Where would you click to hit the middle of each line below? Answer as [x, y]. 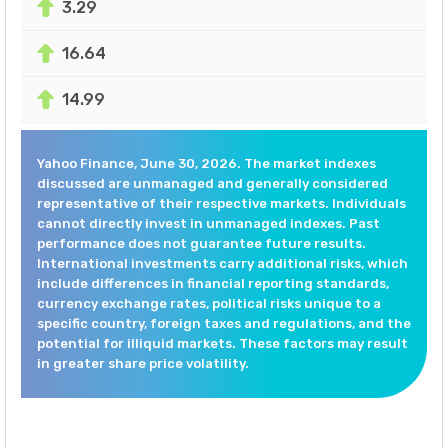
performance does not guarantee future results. [201, 243]
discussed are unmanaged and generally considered [212, 183]
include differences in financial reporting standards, [213, 283]
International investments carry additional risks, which [222, 263]
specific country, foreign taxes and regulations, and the [224, 323]
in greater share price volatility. [143, 363]
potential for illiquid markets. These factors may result [222, 343]
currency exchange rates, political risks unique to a [209, 303]
